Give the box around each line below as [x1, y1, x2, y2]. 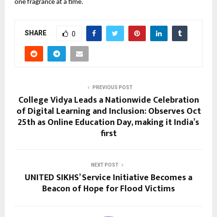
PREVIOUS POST [92, 85, 133, 91]
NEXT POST [91, 162, 119, 168]
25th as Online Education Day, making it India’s [18, 115, 199, 130]
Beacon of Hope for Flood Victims [42, 182, 175, 197]
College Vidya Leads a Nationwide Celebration [18, 93, 199, 108]
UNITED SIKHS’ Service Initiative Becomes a [25, 170, 192, 186]
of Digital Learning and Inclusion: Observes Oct [16, 104, 201, 119]
